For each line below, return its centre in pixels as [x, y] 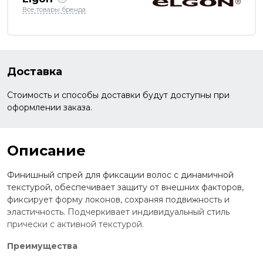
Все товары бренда [54, 9]
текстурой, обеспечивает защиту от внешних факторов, [125, 187]
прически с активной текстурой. [75, 224]
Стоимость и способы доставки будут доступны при [118, 95]
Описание [46, 150]
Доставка [35, 71]
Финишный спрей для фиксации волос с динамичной [120, 175]
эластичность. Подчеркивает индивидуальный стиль [118, 212]
